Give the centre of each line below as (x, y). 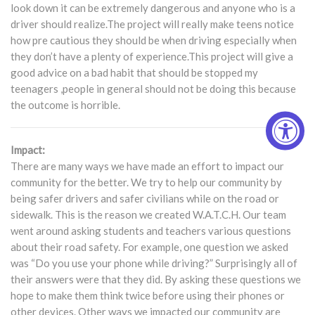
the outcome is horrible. (65, 105)
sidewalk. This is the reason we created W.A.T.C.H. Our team (148, 214)
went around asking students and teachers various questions (151, 231)
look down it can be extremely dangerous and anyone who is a (153, 8)
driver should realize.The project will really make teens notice (152, 24)
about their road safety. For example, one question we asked (149, 247)
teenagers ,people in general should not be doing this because (153, 89)
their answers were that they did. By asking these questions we (156, 279)
